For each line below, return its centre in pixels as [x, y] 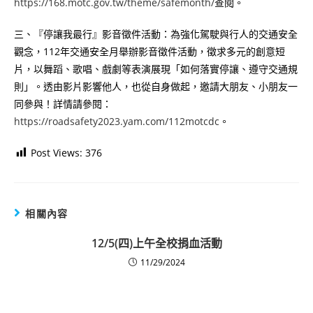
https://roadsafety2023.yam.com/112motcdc [117, 121]
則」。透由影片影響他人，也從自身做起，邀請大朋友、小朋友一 [156, 86]
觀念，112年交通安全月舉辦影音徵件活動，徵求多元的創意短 [150, 51]
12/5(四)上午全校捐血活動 [156, 243]
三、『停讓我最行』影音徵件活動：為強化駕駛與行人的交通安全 [156, 34]
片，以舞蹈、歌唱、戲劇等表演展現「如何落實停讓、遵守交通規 [156, 68]
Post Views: [57, 152]
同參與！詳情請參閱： [63, 103]
